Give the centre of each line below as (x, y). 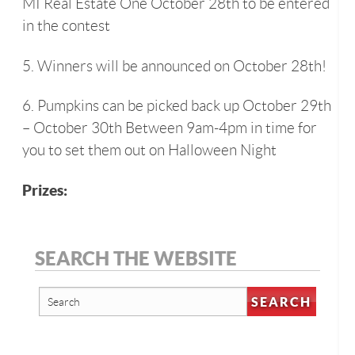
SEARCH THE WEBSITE (136, 258)
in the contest (66, 26)
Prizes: (45, 191)
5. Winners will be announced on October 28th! (174, 66)
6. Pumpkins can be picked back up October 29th (177, 106)
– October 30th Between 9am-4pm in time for (170, 128)
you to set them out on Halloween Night (149, 151)
